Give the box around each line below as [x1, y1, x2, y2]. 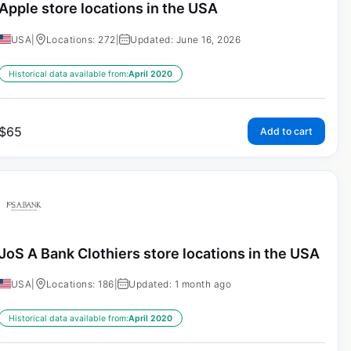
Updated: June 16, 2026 [130, 33, 241, 45]
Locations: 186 [45, 278, 114, 291]
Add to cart [259, 125, 313, 137]
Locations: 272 [45, 33, 116, 45]
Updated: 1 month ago [128, 278, 232, 291]
